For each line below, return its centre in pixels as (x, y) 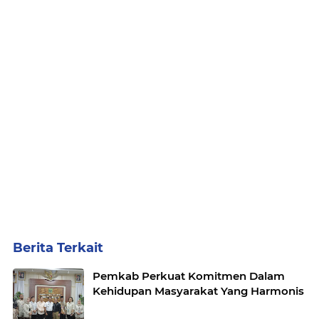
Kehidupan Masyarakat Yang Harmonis (198, 291)
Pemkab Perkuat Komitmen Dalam (189, 276)
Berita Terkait (58, 248)
